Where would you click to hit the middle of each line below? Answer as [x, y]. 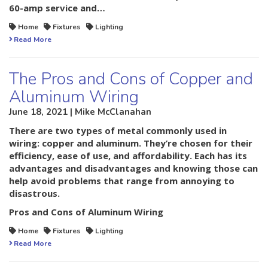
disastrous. [34, 194]
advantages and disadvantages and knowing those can [133, 168]
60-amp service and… [57, 8]
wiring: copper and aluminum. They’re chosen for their [131, 143]
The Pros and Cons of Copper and [131, 79]
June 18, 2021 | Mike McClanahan [80, 112]
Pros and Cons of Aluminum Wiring [86, 212]
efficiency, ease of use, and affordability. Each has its [128, 156]
